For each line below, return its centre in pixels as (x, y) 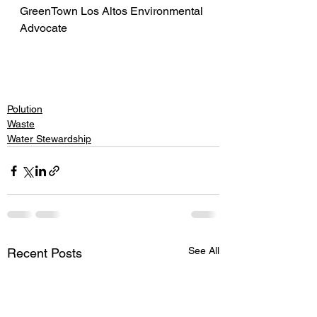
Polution (25, 109)
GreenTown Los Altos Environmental (113, 11)
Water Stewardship (49, 139)
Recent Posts (45, 253)
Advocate (44, 28)
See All (204, 250)
